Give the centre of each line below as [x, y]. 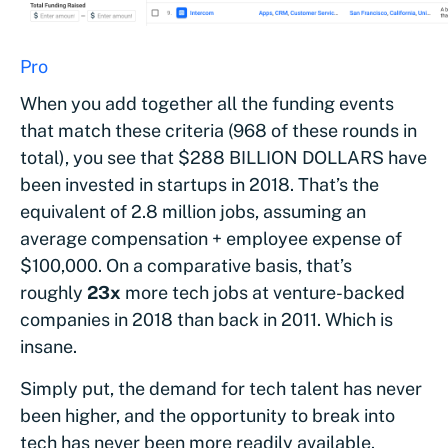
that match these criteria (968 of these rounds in [218, 130]
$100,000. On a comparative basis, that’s [186, 265]
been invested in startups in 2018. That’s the [199, 184]
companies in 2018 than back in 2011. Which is [206, 319]
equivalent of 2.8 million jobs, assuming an [193, 211]
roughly [53, 292]
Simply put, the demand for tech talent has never [221, 388]
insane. [48, 346]
